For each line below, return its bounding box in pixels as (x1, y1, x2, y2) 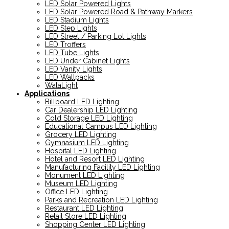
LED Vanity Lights (45, 65, 102, 74)
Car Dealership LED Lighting (45, 106, 138, 114)
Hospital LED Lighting (45, 147, 116, 155)
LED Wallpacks (45, 73, 95, 82)
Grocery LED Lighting (45, 130, 117, 139)
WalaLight (45, 81, 78, 90)
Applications (25, 89, 70, 98)
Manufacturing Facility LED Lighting (45, 163, 160, 172)
